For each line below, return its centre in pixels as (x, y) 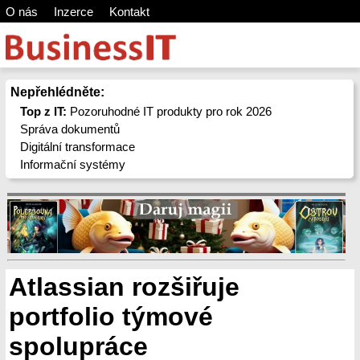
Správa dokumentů (70, 129)
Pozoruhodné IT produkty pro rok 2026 (170, 111)
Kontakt (129, 12)
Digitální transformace (78, 147)
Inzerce (73, 12)
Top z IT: (44, 111)
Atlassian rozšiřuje (124, 287)
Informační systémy (73, 164)
